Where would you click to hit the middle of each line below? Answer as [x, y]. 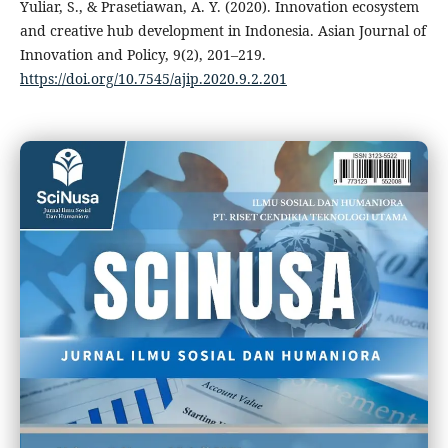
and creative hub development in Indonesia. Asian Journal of [222, 31]
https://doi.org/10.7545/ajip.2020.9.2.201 [153, 79]
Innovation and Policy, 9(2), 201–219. [142, 55]
